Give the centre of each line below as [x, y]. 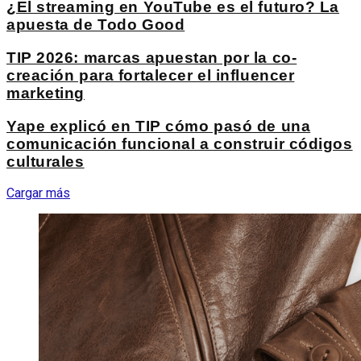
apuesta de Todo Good [96, 25]
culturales [46, 161]
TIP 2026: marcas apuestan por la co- [152, 57]
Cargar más [38, 193]
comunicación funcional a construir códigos [180, 143]
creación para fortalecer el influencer [151, 75]
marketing [46, 93]
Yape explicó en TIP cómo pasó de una [159, 126]
